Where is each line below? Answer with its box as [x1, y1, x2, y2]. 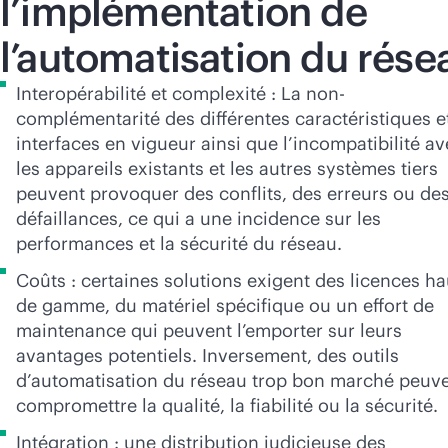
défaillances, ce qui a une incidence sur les [16, 207, 381, 230]
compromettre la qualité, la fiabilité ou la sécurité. [16, 394, 438, 417]
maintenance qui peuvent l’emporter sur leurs [16, 319, 402, 342]
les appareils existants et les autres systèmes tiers [16, 157, 438, 180]
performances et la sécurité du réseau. [16, 232, 342, 255]
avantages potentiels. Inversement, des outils [16, 344, 399, 367]
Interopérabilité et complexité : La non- [16, 82, 345, 105]
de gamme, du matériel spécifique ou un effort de [16, 294, 434, 317]
